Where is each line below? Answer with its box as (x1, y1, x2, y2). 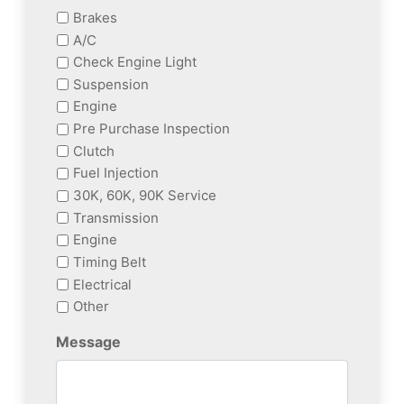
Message (56, 333, 121, 352)
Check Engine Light (73, 53, 197, 71)
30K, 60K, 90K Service (73, 187, 216, 205)
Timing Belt (73, 252, 146, 271)
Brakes (73, 8, 117, 26)
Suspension (73, 75, 149, 93)
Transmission (73, 208, 159, 226)
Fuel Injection (73, 164, 159, 182)
